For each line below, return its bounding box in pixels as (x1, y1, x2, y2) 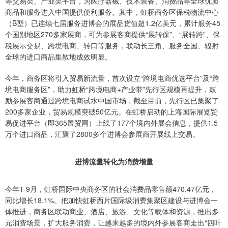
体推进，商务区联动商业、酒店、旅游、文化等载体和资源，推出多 (5, 206, 219, 217)
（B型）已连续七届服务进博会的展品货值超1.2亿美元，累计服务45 (5, 18, 220, 28)
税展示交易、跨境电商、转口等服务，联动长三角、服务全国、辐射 (5, 40, 219, 51)
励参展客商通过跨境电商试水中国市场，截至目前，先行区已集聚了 (5, 95, 219, 106)
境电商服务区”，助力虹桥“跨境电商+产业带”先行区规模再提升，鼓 (5, 84, 216, 95)
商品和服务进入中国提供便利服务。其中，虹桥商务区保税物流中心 (5, 7, 219, 17)
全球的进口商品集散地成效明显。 (5, 51, 112, 62)
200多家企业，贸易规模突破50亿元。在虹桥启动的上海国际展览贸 (5, 106, 218, 117)
